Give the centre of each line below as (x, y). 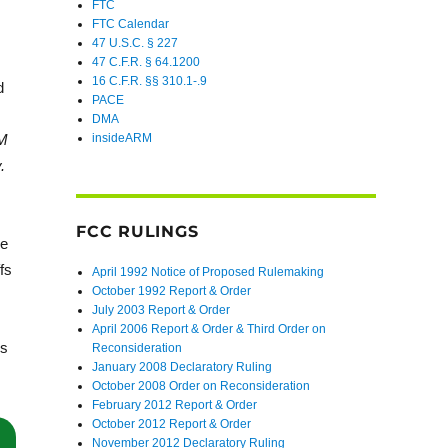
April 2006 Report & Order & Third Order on (209, 328)
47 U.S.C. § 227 (135, 43)
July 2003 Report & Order (161, 309)
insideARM (122, 138)
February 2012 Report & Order (175, 404)
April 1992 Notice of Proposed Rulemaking (208, 271)
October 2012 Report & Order (172, 423)
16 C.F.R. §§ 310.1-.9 (150, 81)
